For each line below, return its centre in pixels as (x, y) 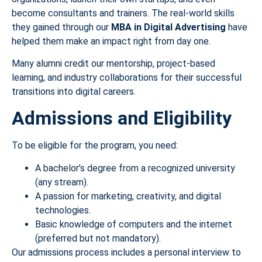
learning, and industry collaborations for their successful (127, 78)
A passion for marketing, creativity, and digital (128, 196)
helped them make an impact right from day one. (111, 41)
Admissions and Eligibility (122, 118)
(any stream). (62, 182)
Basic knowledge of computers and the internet (134, 224)
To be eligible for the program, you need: (95, 146)
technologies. (63, 210)
